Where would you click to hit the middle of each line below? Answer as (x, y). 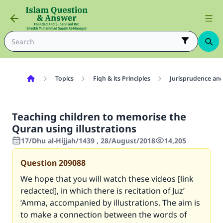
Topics (64, 78)
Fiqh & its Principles (121, 78)
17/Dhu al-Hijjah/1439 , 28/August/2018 (88, 141)
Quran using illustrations (74, 129)
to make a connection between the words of (104, 215)
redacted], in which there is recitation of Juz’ (103, 191)
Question (39, 163)
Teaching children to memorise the (99, 117)
